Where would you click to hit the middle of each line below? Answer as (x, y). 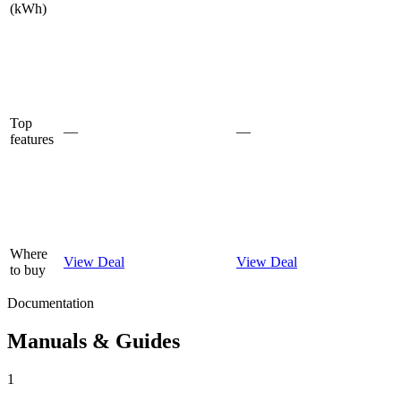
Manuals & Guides (94, 341)
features (32, 140)
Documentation (51, 303)
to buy (28, 270)
